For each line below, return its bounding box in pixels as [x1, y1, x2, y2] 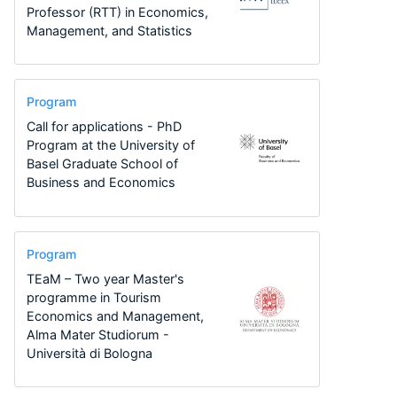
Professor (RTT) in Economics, [26, 4, 208, 19]
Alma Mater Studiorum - [26, 327, 169, 343]
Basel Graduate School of [26, 156, 178, 172]
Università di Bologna [26, 346, 152, 362]
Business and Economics [26, 175, 175, 191]
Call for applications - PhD [26, 119, 182, 135]
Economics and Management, [26, 308, 204, 324]
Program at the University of [26, 137, 195, 153]
